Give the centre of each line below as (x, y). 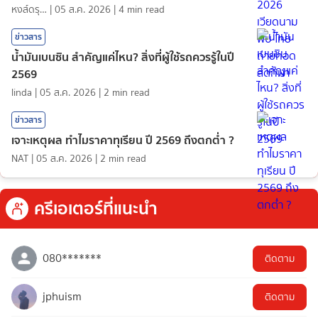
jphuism (62, 296)
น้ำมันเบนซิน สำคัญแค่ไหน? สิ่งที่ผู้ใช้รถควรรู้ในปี (123, 56)
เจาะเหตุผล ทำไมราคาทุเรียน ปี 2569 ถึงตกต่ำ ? (123, 139)
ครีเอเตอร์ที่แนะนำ (96, 208)
